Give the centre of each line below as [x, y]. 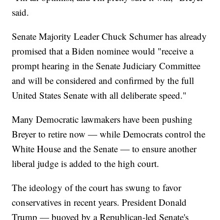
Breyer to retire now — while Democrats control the [109, 134]
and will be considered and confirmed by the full [103, 81]
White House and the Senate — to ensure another [104, 149]
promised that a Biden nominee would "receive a [103, 51]
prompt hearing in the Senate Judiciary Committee [106, 66]
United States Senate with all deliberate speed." [99, 95]
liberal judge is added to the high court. [86, 164]
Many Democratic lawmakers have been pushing [102, 119]
